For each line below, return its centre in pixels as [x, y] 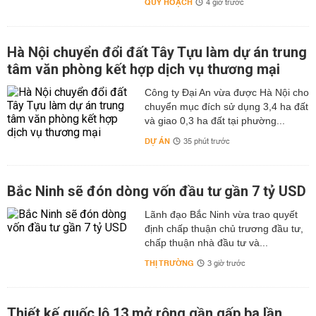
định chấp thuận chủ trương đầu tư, [224, 229]
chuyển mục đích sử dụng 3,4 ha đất [226, 107]
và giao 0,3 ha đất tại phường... [214, 121]
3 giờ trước [226, 264]
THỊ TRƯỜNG [169, 264]
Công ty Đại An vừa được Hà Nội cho [226, 93]
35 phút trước [206, 142]
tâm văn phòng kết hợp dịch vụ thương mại [144, 69]
